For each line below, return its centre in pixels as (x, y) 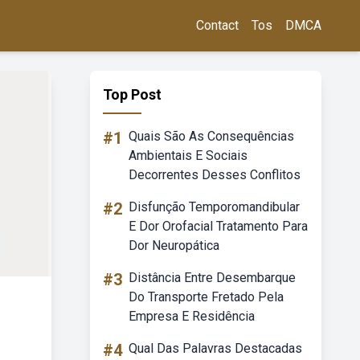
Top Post (132, 94)
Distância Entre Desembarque (212, 278)
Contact (217, 25)
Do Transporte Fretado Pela (206, 297)
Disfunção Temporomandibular (214, 207)
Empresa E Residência (192, 316)
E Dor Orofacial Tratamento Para (218, 226)
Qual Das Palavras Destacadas (215, 348)
